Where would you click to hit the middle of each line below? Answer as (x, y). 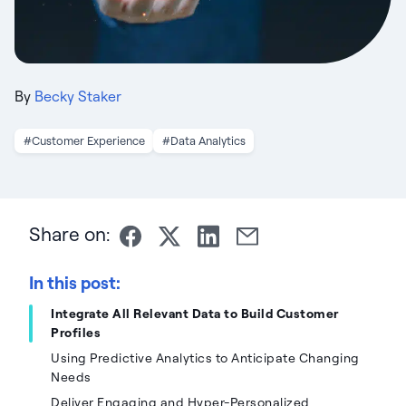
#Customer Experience (84, 140)
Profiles (76, 332)
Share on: (70, 234)
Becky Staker (78, 96)
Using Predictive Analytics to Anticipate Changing (205, 358)
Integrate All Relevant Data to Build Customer (195, 313)
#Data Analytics (203, 140)
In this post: (75, 282)
